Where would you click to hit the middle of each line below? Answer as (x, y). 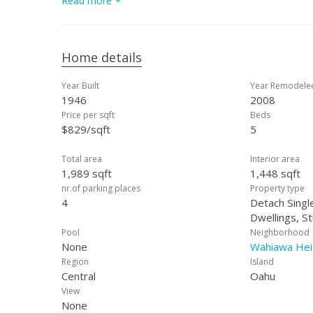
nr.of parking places (101, 188)
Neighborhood (280, 232)
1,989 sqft (87, 173)
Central (79, 276)
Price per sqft (88, 115)
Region (75, 262)
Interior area (275, 159)
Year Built (80, 86)
